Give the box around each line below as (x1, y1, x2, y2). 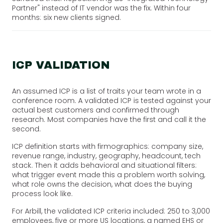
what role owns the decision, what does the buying (12, 179, 192, 189)
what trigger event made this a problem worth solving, (12, 169, 205, 180)
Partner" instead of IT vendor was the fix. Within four (12, 2, 191, 13)
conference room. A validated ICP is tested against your (12, 95, 211, 106)
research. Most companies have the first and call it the (12, 114, 206, 124)
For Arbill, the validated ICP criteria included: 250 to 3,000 (12, 206, 210, 216)
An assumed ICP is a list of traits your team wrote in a (12, 86, 201, 96)
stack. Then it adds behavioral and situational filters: (12, 160, 197, 170)
